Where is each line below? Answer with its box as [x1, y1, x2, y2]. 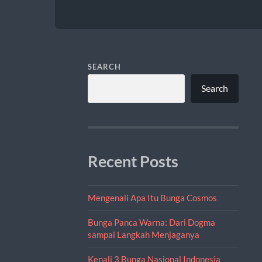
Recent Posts [87, 151, 178, 171]
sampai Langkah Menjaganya [87, 229, 199, 240]
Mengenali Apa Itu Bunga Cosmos [87, 192, 217, 203]
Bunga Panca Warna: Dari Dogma [87, 216, 215, 227]
